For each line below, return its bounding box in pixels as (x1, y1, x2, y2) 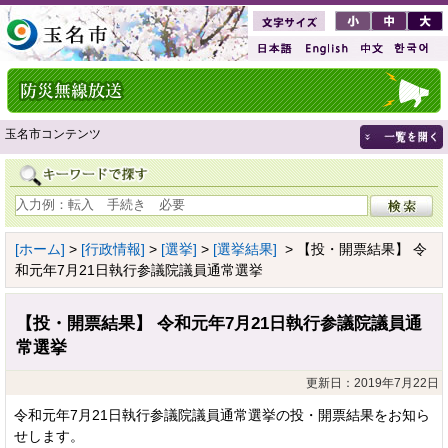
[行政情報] (81, 240, 145, 257)
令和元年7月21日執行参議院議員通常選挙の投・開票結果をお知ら (14, 406, 430, 423)
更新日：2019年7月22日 (306, 375, 439, 390)
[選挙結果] (213, 240, 277, 257)
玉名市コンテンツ (5, 127, 101, 141)
